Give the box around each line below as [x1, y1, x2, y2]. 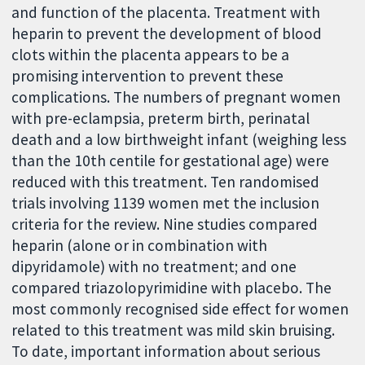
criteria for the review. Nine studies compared [11, 213, 319, 234]
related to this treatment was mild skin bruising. [11, 319, 336, 340]
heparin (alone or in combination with [11, 235, 268, 255]
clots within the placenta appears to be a [11, 44, 290, 64]
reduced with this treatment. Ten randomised [11, 171, 320, 191]
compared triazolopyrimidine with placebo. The [11, 277, 332, 297]
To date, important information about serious [11, 341, 321, 361]
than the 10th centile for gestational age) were [11, 150, 330, 170]
